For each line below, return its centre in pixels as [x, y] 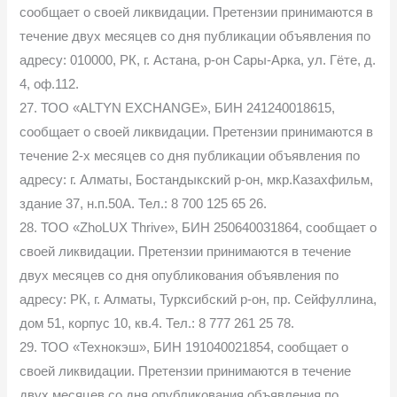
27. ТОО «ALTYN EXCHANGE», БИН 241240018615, [178, 108]
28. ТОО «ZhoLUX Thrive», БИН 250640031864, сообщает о [198, 227]
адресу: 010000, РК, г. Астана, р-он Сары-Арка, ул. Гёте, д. [198, 60]
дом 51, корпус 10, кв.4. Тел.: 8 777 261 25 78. [157, 323]
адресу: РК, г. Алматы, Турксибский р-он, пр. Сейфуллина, [198, 299]
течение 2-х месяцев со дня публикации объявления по [190, 156]
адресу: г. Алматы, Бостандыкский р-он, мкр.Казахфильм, [197, 179]
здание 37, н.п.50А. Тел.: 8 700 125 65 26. [144, 203]
